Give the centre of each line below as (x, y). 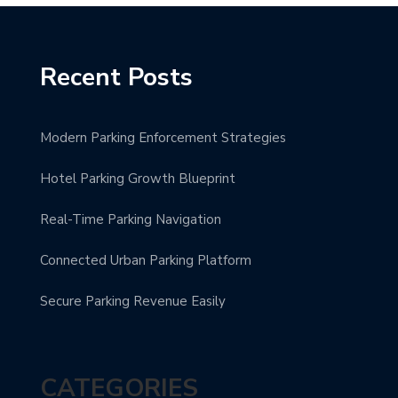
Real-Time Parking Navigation (131, 219)
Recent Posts (116, 77)
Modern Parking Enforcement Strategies (163, 137)
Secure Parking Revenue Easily (133, 301)
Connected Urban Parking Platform (146, 260)
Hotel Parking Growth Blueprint (138, 178)
